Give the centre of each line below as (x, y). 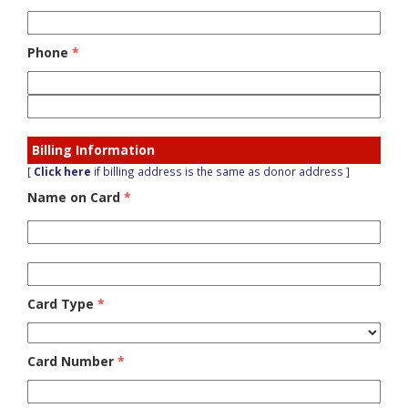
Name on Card (74, 197)
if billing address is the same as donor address (217, 171)
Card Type (62, 304)
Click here (62, 171)
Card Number (72, 361)
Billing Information (93, 150)
